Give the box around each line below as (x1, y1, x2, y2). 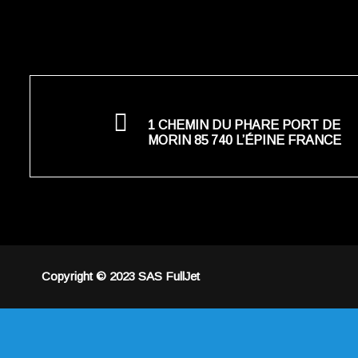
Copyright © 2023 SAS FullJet (42, 269, 200, 284)
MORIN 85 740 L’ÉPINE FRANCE (147, 133, 341, 147)
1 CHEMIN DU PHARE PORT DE (147, 117, 340, 132)
